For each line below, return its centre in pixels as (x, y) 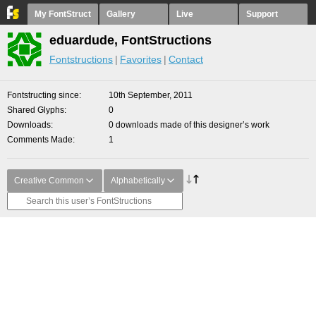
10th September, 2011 (151, 95)
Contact (186, 59)
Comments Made (40, 140)
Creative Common (49, 181)
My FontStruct (63, 14)
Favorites (141, 59)
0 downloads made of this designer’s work (189, 125)
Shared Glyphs (36, 110)
